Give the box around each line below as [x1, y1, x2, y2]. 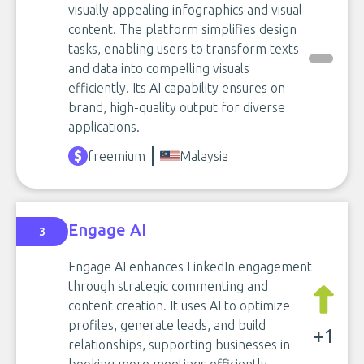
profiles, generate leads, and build [68, 318, 266, 332]
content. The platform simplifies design [68, 22, 297, 37]
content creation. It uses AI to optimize [68, 298, 290, 313]
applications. [68, 119, 140, 134]
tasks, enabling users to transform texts [68, 41, 299, 56]
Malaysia [180, 149, 228, 163]
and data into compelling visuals [68, 61, 249, 76]
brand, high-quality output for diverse [68, 100, 285, 115]
